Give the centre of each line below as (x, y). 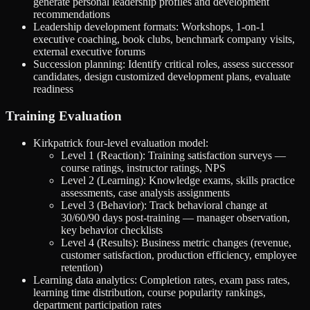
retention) (82, 267)
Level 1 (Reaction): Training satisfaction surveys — (173, 155)
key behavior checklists (112, 230)
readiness (53, 89)
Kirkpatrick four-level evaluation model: (121, 143)
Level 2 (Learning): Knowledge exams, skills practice (178, 180)
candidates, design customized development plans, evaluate (162, 77)
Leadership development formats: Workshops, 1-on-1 (149, 27)
